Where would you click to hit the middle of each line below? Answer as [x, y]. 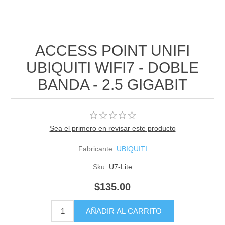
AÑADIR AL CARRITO [124, 211]
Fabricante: [96, 149]
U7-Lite [121, 167]
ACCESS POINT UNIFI [113, 51]
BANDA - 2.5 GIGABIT [113, 85]
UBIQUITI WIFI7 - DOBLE [113, 68]
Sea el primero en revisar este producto [113, 128]
